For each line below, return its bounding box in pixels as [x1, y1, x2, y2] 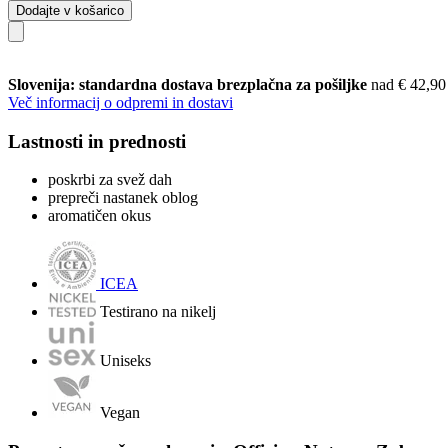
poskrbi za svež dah [48, 171, 172, 189]
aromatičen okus [48, 207, 151, 225]
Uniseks [100, 352, 151, 370]
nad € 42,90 [371, 75, 446, 93]
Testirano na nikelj [100, 303, 216, 321]
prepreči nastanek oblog [48, 189, 198, 207]
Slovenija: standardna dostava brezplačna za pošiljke [8, 75, 371, 93]
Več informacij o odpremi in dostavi [8, 93, 233, 111]
